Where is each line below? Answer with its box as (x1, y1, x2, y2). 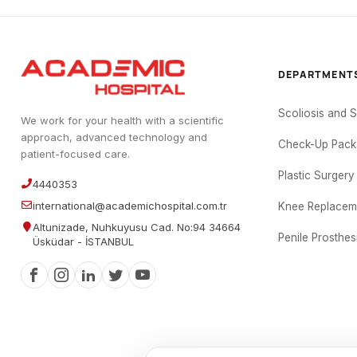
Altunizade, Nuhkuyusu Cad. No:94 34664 (33, 221, 241, 233)
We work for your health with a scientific (21, 114, 224, 127)
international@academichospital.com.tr (33, 199, 227, 212)
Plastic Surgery (278, 169, 355, 182)
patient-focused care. (21, 147, 130, 160)
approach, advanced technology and (21, 131, 207, 143)
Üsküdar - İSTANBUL (33, 235, 134, 248)
